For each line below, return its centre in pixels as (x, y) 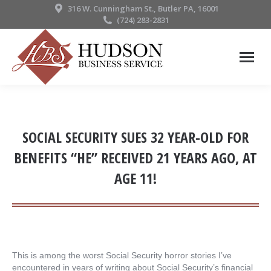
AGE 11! (135, 178)
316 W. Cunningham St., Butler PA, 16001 (143, 8)
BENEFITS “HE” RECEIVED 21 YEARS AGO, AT (135, 158)
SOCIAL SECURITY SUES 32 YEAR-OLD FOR (135, 137)
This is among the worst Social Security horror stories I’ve (122, 255)
